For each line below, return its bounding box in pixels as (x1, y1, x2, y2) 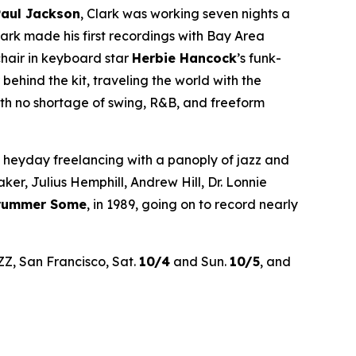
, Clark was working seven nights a (80, 5, 290, 21)
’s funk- (237, 49, 281, 66)
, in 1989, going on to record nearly (87, 195, 298, 212)
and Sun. (170, 253, 230, 269)
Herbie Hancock (132, 49, 237, 66)
